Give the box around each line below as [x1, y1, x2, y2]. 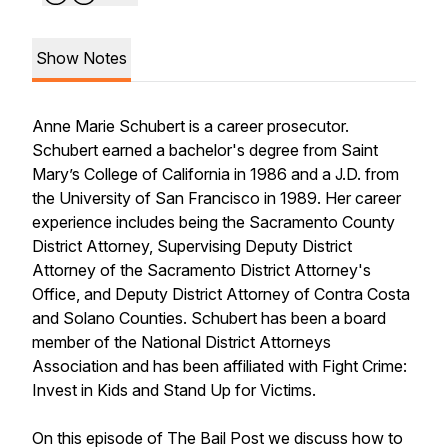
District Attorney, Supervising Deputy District [32, 236, 352, 256]
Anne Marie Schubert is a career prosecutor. [32, 116, 353, 136]
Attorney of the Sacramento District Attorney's [32, 260, 371, 280]
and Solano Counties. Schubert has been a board [32, 308, 386, 328]
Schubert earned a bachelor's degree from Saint [32, 140, 378, 160]
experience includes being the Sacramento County [32, 212, 395, 232]
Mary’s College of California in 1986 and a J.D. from [32, 164, 399, 184]
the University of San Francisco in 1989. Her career [32, 188, 401, 208]
